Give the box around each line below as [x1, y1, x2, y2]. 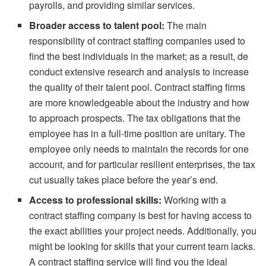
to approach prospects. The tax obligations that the [29, 110, 241, 125]
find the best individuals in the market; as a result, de [29, 49, 249, 63]
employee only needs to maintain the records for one [29, 141, 249, 156]
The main [167, 18, 207, 32]
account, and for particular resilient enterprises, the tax [29, 157, 256, 171]
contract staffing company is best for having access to [29, 208, 252, 222]
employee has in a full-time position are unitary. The [29, 126, 246, 140]
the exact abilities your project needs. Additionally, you [29, 223, 257, 237]
